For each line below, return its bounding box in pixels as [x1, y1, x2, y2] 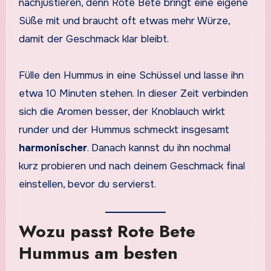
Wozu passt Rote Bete [18, 218, 195, 244]
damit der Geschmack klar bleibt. [18, 32, 169, 45]
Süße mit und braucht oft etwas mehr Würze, [18, 14, 230, 27]
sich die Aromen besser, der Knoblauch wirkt [18, 105, 225, 118]
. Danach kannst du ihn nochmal [87, 141, 230, 154]
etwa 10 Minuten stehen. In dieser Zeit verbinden [18, 87, 248, 100]
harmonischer [18, 141, 87, 154]
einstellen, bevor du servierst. [18, 177, 156, 191]
